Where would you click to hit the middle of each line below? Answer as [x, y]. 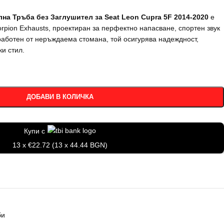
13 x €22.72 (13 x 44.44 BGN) [60, 145]
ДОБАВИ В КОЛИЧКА [60, 97]
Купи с [34, 131]
